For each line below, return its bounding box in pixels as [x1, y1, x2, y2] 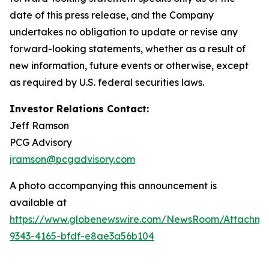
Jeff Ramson [10, 119, 69, 131]
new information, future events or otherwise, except [10, 59, 249, 71]
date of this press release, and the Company [10, 9, 214, 21]
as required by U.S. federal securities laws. [10, 76, 204, 88]
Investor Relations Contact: [10, 103, 149, 115]
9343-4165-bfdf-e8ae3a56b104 [10, 230, 154, 242]
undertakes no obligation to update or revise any [10, 26, 238, 38]
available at [10, 196, 67, 208]
